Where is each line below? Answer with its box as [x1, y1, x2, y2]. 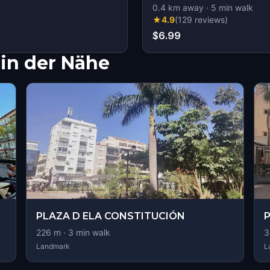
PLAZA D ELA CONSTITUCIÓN [36, 210, 185, 222]
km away [166, 2, 204, 13]
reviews [195, 14, 225, 25]
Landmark [36, 242, 70, 251]
